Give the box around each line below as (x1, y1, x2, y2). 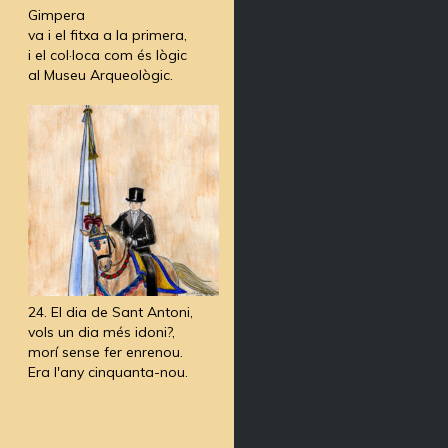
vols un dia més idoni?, (27, 323, 175, 342)
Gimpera (27, 6, 85, 25)
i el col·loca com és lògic (27, 46, 187, 65)
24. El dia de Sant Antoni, (27, 303, 193, 322)
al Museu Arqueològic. (27, 66, 173, 85)
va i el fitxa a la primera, (27, 26, 187, 45)
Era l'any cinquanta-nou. (27, 363, 188, 382)
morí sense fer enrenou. (27, 343, 183, 362)
